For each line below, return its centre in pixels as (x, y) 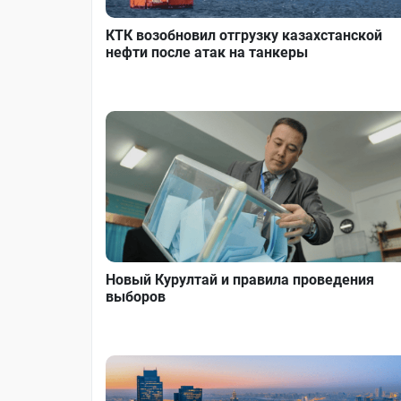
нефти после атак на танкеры (207, 53)
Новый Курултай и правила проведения (240, 279)
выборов (136, 296)
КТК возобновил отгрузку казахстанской (244, 36)
